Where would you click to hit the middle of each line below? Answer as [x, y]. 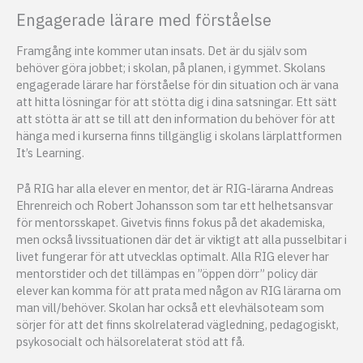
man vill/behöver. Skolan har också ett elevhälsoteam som [170, 308]
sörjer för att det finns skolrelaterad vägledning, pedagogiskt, [177, 325]
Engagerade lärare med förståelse [144, 19]
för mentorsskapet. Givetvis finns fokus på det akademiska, [171, 223]
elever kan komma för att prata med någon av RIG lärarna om [179, 291]
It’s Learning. [50, 152]
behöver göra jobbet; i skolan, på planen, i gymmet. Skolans [171, 67]
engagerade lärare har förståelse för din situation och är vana [177, 84]
